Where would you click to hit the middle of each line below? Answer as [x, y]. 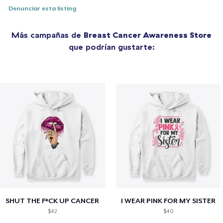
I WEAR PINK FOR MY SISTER [168, 201]
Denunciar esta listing [43, 8]
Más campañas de [48, 35]
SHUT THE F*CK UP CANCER [53, 201]
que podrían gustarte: [111, 47]
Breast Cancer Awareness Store [148, 35]
